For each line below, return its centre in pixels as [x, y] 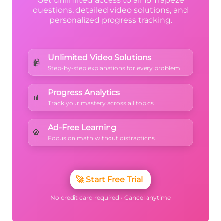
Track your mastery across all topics [101, 103]
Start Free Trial [114, 180]
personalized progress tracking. [110, 20]
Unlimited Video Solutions [100, 58]
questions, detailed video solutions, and [110, 10]
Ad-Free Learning [82, 128]
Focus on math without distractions [101, 138]
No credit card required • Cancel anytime [110, 198]
